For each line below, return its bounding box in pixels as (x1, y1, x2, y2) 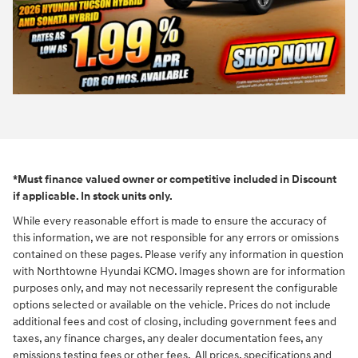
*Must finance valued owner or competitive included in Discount (13, 173, 336, 187)
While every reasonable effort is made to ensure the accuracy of (13, 214, 327, 229)
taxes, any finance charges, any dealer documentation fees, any (13, 332, 323, 346)
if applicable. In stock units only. (13, 189, 173, 204)
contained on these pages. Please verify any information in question (13, 248, 344, 262)
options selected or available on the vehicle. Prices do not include (13, 298, 331, 312)
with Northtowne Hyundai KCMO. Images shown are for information (13, 265, 345, 279)
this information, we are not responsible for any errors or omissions (13, 231, 339, 245)
